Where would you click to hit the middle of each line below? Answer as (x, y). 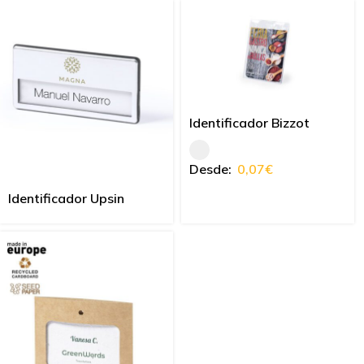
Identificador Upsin (66, 198)
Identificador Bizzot (249, 122)
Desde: (210, 169)
